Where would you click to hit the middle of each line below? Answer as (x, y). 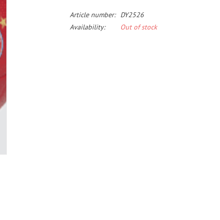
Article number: (92, 15)
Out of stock (138, 27)
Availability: (87, 27)
